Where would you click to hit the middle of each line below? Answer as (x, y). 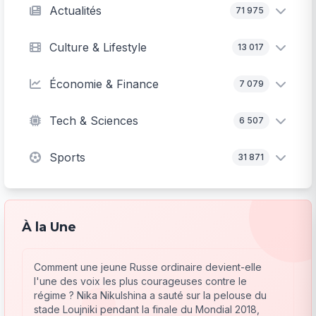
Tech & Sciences (94, 121)
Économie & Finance (104, 84)
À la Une (49, 227)
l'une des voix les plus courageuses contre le (141, 281)
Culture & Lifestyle (98, 48)
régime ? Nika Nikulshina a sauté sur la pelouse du (151, 296)
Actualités (76, 11)
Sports (68, 158)
